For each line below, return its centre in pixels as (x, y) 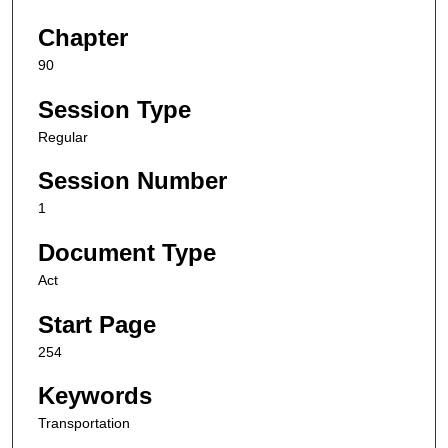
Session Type (114, 109)
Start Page (97, 324)
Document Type (127, 253)
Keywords (95, 396)
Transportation (84, 423)
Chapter (83, 38)
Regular (63, 136)
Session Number (132, 181)
